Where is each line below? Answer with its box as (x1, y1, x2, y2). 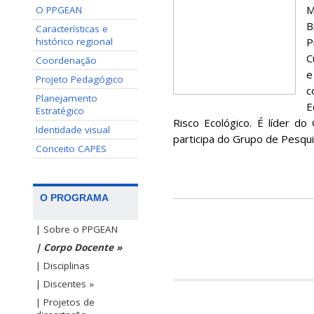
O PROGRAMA (40, 192, 109, 204)
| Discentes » (36, 278, 94, 291)
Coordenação (36, 54, 97, 67)
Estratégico (36, 104, 84, 117)
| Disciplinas (36, 259, 90, 273)
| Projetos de (36, 296, 95, 309)
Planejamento (36, 92, 97, 104)
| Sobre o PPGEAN (36, 223, 118, 236)
